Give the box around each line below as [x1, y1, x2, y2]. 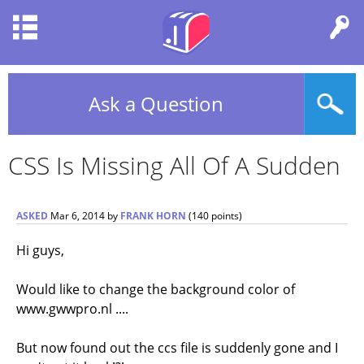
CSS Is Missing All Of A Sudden [8, 149, 340, 182]
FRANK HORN [120, 209, 186, 223]
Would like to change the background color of [16, 280, 295, 298]
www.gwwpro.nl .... [16, 300, 128, 318]
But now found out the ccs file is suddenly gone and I [16, 339, 338, 357]
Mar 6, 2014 [50, 209, 105, 223]
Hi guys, [16, 241, 64, 259]
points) [209, 209, 242, 223]
